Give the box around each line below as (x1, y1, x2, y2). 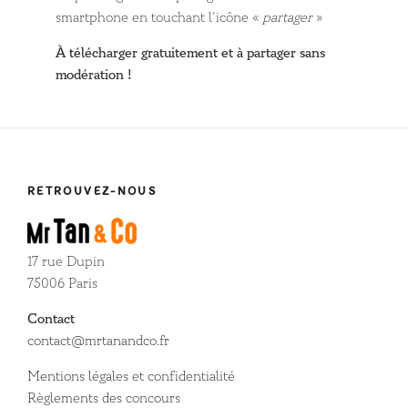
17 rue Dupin (27, 252, 105, 270)
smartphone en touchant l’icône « (56, 9, 263, 27)
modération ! (56, 66, 133, 85)
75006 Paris (27, 274, 97, 292)
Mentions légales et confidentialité (27, 367, 235, 385)
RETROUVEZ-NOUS (27, 184, 158, 199)
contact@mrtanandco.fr (27, 331, 169, 350)
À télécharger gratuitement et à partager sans (56, 45, 326, 63)
